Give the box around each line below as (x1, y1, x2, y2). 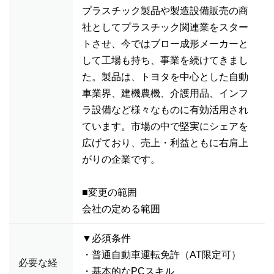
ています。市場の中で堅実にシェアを (82, 121, 248, 131)
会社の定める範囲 (82, 204, 160, 214)
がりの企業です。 (82, 154, 160, 165)
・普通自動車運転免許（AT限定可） (82, 250, 241, 260)
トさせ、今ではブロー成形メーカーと (82, 39, 248, 49)
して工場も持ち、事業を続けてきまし (82, 55, 248, 65)
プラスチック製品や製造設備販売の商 (82, 6, 248, 16)
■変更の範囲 (82, 187, 137, 198)
